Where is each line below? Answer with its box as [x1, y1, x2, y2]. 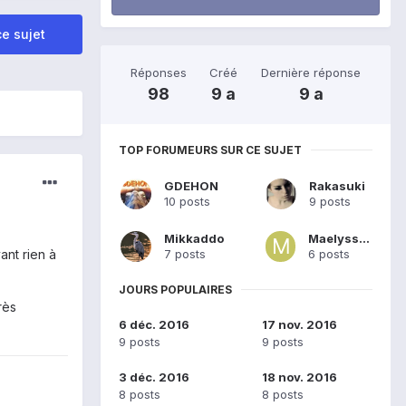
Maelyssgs [359, 230, 371, 246]
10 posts [164, 193, 210, 208]
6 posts [308, 246, 351, 261]
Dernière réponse [261, 64, 362, 80]
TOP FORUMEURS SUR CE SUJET [119, 142, 302, 157]
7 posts [164, 246, 206, 261]
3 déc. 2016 [119, 370, 189, 385]
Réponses [130, 64, 187, 80]
